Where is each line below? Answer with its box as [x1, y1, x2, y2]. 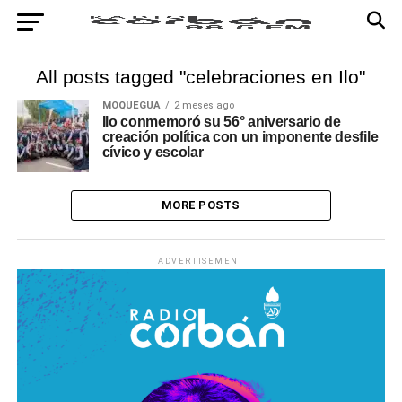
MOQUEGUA [101, 100, 161, 111]
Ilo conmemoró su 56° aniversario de [101, 114, 341, 129]
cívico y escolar [101, 144, 204, 160]
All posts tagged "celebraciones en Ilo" [36, 66, 366, 87]
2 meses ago [173, 100, 234, 111]
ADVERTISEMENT [157, 257, 245, 266]
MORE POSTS [162, 198, 240, 212]
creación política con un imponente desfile [101, 129, 379, 144]
